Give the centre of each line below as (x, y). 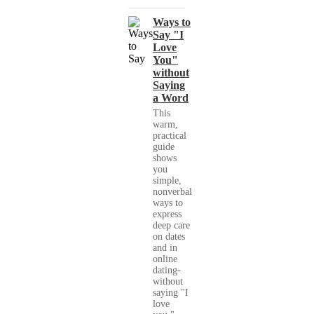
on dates (169, 237)
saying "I (171, 293)
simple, (167, 181)
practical (170, 136)
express (167, 214)
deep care (171, 226)
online (165, 259)
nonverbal (172, 192)
